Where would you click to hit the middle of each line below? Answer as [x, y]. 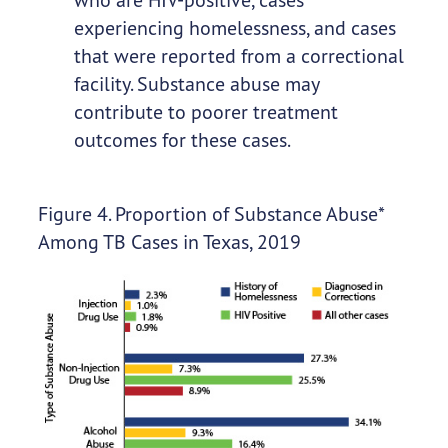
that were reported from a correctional [238, 56]
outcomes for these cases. [182, 140]
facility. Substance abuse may [196, 84]
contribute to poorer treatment [205, 112]
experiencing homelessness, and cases [234, 28]
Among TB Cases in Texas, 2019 [169, 242]
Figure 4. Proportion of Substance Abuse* [210, 214]
